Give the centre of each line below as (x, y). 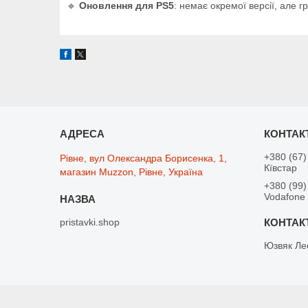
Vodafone (285, 196)
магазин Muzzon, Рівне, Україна (132, 172)
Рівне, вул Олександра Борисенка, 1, (144, 158)
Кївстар (281, 167)
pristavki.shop (90, 222)
